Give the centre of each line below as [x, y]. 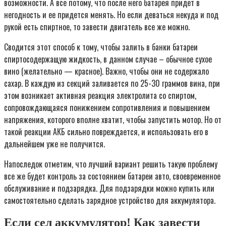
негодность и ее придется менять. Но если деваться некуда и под [111, 14]
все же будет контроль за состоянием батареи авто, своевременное [112, 176]
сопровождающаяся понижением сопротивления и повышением [107, 107]
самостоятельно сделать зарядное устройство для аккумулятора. [110, 200]
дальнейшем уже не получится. [54, 144]
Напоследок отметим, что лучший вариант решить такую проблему [111, 164]
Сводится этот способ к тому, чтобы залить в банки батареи [101, 47]
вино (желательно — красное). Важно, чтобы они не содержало [106, 71]
